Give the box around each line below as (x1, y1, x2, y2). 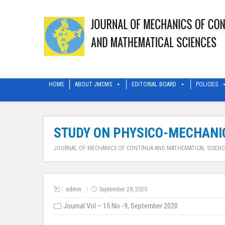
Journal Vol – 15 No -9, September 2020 (63, 201, 178, 210)
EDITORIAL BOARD (132, 81, 176, 88)
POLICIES (196, 81, 218, 88)
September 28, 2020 (99, 186, 147, 193)
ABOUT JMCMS (75, 81, 112, 88)
